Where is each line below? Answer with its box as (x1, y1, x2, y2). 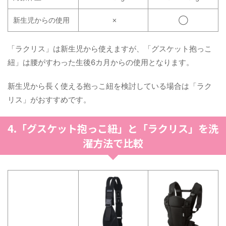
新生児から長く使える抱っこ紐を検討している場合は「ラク (8, 81, 212, 91)
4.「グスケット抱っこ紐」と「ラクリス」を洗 (8, 121, 218, 136)
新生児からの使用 (13, 16, 70, 24)
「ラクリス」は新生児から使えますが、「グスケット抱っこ (8, 44, 212, 53)
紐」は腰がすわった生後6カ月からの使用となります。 (8, 58, 194, 67)
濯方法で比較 (83, 136, 143, 150)
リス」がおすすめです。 (8, 95, 91, 104)
